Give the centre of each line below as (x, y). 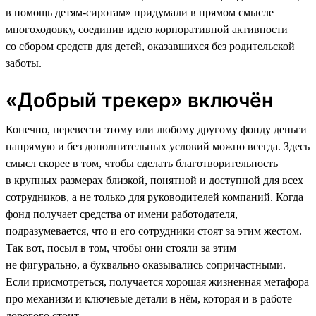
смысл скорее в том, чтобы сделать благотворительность (142, 163)
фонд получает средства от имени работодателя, (122, 214)
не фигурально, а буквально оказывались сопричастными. (146, 265)
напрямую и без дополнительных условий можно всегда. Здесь (158, 146)
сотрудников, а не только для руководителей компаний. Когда (154, 197)
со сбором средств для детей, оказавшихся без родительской (150, 46)
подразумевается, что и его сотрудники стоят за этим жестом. (154, 231)
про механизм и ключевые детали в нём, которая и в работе (149, 298)
